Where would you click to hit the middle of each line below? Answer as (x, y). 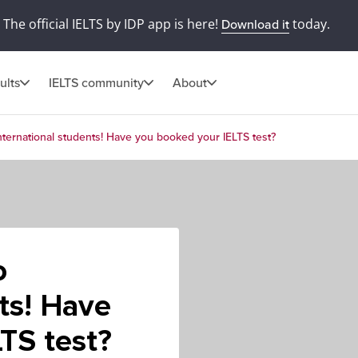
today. (309, 24)
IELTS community (96, 83)
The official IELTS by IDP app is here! (112, 24)
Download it (255, 25)
